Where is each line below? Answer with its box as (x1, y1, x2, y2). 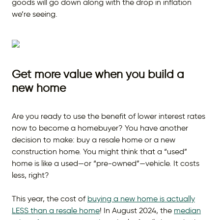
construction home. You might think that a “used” (12, 147, 187, 156)
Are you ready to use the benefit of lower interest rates (12, 111, 205, 121)
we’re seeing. (12, 9, 59, 19)
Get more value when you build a (12, 67, 184, 81)
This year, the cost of (12, 194, 87, 203)
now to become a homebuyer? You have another (12, 123, 188, 133)
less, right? (12, 170, 51, 180)
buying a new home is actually (87, 194, 195, 203)
